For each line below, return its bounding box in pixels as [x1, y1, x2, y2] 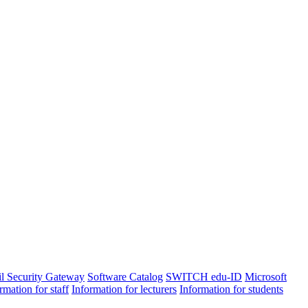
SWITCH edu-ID [166, 270, 242, 283]
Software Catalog [87, 270, 163, 283]
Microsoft [245, 270, 287, 283]
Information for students [179, 283, 283, 295]
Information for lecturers [71, 283, 177, 295]
